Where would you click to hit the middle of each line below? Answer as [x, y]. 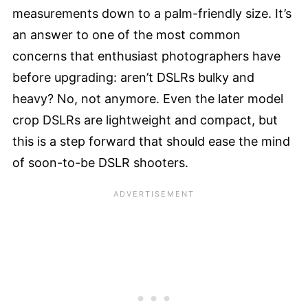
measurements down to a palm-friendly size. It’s [152, 13]
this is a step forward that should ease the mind [151, 141]
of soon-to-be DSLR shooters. [100, 163]
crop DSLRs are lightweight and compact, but [145, 120]
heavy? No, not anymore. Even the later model [148, 99]
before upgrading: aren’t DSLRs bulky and [133, 77]
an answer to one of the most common [126, 35]
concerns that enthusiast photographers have [146, 56]
